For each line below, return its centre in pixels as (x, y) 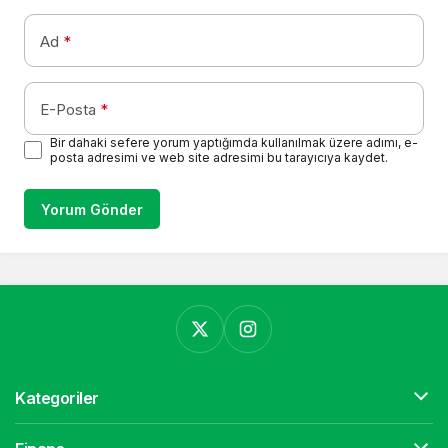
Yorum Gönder (92, 210)
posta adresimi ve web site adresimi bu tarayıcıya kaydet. (219, 158)
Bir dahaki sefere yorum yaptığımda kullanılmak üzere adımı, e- (234, 143)
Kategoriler (57, 398)
